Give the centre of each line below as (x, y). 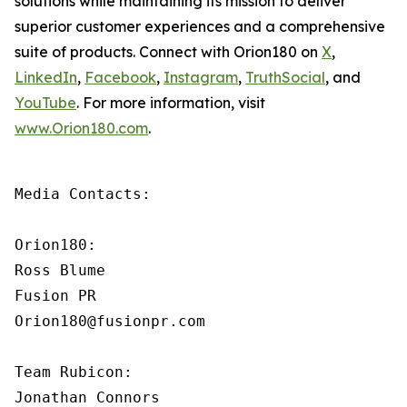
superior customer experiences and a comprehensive (200, 26)
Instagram (201, 77)
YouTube (45, 103)
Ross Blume (60, 270)
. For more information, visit (171, 103)
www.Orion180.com (81, 128)
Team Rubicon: (74, 372)
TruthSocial (285, 77)
